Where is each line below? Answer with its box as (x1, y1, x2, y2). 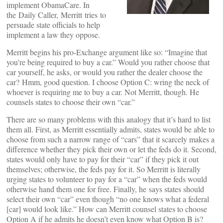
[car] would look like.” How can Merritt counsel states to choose (6, 204, 207, 214)
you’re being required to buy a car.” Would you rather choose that (6, 57, 210, 67)
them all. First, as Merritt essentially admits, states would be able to (6, 124, 215, 134)
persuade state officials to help (6, 19, 100, 30)
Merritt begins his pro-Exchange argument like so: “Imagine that (6, 47, 207, 57)
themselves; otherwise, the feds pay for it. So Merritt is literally (6, 164, 201, 174)
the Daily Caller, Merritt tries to (6, 9, 106, 20)
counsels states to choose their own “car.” (6, 97, 135, 107)
